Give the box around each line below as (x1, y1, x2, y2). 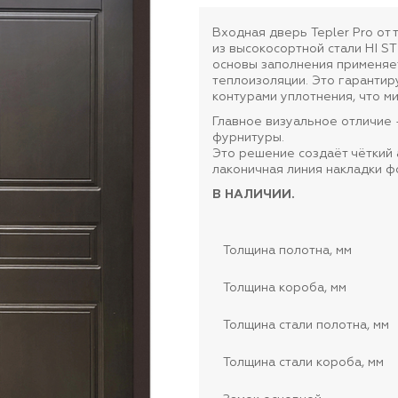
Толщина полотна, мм (222, 244, 352, 257)
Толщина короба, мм (222, 282, 346, 294)
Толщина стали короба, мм (222, 356, 384, 369)
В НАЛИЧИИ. (211, 188, 295, 201)
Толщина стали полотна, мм (222, 319, 389, 331)
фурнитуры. (211, 131, 284, 144)
